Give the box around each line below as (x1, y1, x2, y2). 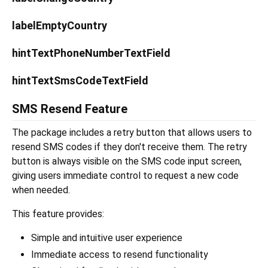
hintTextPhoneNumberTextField (12, 47, 170, 60)
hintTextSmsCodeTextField (12, 74, 148, 87)
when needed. (12, 184, 70, 196)
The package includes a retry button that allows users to (12, 127, 252, 139)
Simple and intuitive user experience (31, 232, 182, 244)
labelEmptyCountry (12, 19, 107, 32)
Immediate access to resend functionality (31, 249, 208, 261)
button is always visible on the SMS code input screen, (12, 156, 242, 167)
